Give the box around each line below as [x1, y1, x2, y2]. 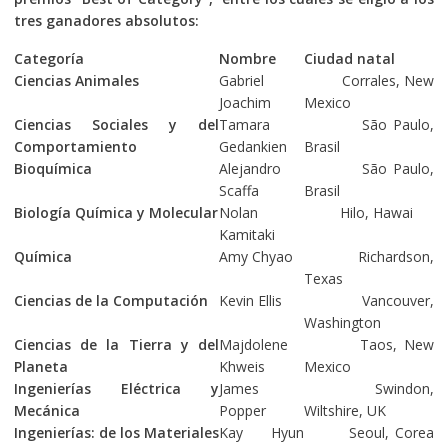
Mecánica [13, 400, 80, 420]
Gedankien [218, 136, 287, 156]
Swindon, [303, 378, 434, 398]
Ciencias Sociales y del [13, 114, 219, 134]
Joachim [218, 92, 271, 112]
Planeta [13, 356, 68, 376]
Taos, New [303, 334, 434, 354]
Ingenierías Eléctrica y [13, 378, 219, 398]
